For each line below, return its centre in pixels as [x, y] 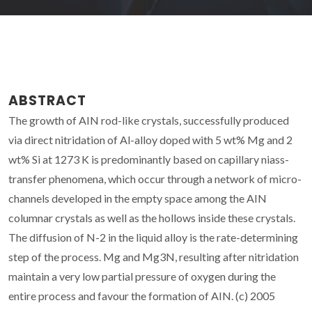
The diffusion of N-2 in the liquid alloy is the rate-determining [153, 237]
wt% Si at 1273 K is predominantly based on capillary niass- [149, 159]
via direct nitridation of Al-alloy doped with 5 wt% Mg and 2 [150, 139]
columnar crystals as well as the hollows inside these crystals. [152, 217]
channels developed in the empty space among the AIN [138, 198]
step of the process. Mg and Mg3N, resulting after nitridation [154, 256]
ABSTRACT [47, 100]
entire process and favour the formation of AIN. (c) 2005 [142, 295]
